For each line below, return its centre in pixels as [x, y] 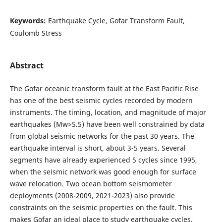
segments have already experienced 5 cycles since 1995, [103, 160]
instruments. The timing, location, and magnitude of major [108, 112]
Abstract [27, 65]
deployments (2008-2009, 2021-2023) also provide [92, 195]
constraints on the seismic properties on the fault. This [101, 207]
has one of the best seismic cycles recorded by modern [101, 100]
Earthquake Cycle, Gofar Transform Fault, [116, 20]
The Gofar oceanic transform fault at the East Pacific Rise [104, 88]
